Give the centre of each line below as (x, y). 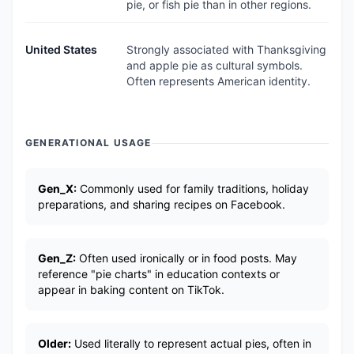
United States (61, 49)
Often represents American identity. (218, 81)
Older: (55, 343)
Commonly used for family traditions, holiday (193, 188)
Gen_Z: (57, 258)
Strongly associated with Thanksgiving (226, 49)
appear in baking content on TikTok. (131, 290)
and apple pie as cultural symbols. (215, 65)
